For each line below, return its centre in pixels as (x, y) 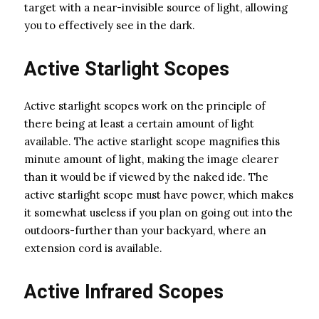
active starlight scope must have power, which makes (159, 194)
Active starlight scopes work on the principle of (145, 105)
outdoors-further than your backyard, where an (145, 230)
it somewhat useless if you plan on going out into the (158, 212)
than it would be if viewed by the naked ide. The (146, 177)
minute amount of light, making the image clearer (151, 159)
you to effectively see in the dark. (110, 25)
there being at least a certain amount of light (139, 123)
